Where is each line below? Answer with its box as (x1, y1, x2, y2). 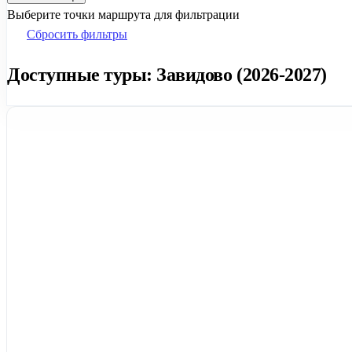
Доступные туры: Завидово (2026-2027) (7, 64, 327, 85)
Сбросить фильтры (27, 27, 127, 41)
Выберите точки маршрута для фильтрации (7, 7, 240, 21)
